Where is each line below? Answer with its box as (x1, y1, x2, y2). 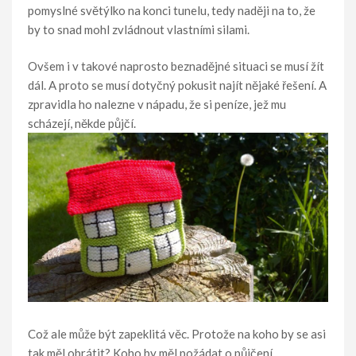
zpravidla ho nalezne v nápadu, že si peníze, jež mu (28, 97, 286, 111)
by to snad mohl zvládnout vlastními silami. (28, 21, 250, 37)
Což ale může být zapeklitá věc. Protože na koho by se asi (28, 327, 326, 342)
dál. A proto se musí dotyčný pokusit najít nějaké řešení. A (28, 78, 327, 92)
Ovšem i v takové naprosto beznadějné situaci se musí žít (28, 59, 324, 73)
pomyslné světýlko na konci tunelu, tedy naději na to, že (28, 2, 315, 17)
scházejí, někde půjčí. (28, 116, 136, 130)
